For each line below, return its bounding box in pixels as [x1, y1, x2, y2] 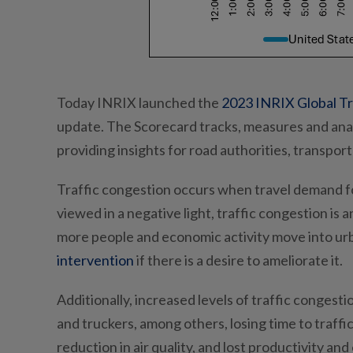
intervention [57, 251, 134, 269]
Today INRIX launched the [57, 94, 221, 112]
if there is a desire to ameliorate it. [134, 251, 343, 269]
